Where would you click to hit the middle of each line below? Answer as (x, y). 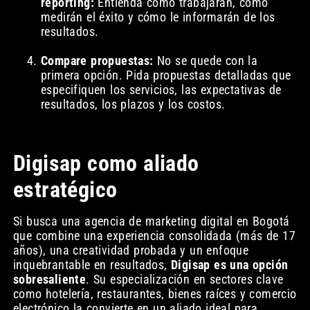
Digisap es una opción (229, 265)
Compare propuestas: (97, 60)
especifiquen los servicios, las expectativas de (161, 89)
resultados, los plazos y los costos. (133, 104)
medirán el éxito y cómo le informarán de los (158, 17)
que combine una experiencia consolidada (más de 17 (154, 236)
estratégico (65, 190)
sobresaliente (49, 280)
